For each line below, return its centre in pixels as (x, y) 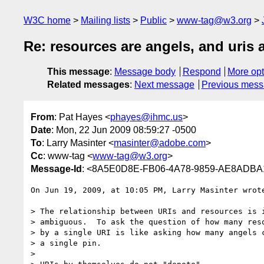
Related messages (88, 85)
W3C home (47, 20)
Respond (202, 72)
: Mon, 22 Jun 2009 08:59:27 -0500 (124, 130)
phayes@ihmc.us (146, 117)
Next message (164, 85)
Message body (145, 72)
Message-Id (56, 169)
